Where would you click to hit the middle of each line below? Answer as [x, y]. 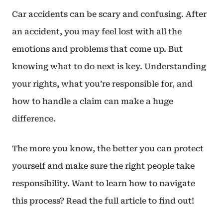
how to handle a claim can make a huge [93, 101]
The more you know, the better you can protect [108, 149]
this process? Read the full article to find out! [103, 201]
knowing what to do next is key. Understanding [109, 66]
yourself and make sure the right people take [103, 166]
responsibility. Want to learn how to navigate [104, 183]
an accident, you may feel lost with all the [97, 32]
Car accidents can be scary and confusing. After [109, 14]
